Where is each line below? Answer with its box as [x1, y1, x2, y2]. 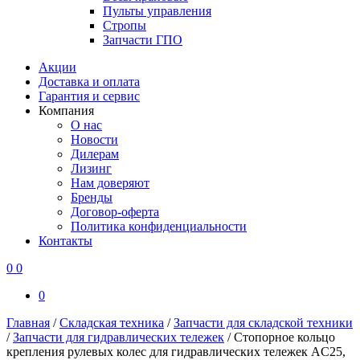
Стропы [103, 18, 146, 32]
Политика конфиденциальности [71, 219, 247, 233]
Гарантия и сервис [39, 89, 140, 103]
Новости [71, 133, 118, 146]
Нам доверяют [71, 176, 149, 190]
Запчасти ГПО [103, 33, 182, 47]
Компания [39, 104, 94, 117]
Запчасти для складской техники [174, 316, 353, 329]
